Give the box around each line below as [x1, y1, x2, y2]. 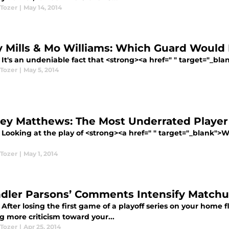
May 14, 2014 [24, 4, 62, 11]
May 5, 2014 [24, 66, 59, 74]
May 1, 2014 [24, 150, 58, 157]
